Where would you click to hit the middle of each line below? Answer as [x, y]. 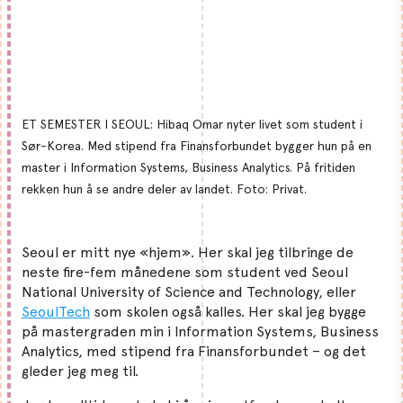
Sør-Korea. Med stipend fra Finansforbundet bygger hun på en [197, 145]
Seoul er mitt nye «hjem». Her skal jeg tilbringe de [188, 252]
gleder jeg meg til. [82, 371]
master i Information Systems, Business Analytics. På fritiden [188, 167]
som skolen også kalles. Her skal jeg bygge [228, 311]
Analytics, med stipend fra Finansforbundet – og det [194, 351]
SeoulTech [56, 311]
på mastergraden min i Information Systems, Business [200, 331]
